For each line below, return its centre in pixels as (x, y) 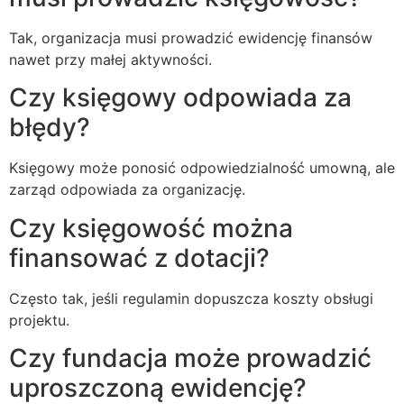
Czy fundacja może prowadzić (190, 358)
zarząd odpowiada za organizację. (127, 190)
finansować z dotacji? (139, 257)
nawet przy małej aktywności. (110, 59)
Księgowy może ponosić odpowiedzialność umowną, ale (202, 168)
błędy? (50, 128)
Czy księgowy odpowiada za (180, 98)
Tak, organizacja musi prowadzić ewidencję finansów (191, 37)
